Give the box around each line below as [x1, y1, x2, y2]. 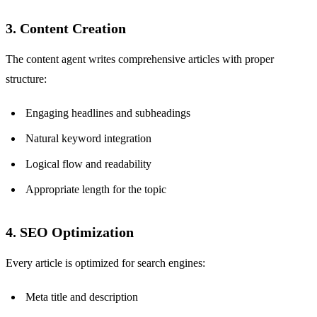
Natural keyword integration [25, 132, 151, 145]
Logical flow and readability [25, 158, 151, 171]
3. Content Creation [6, 21, 126, 37]
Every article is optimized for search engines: [6, 257, 205, 270]
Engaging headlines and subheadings [25, 107, 190, 120]
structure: [6, 73, 47, 86]
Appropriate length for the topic [25, 183, 166, 196]
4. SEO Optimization [6, 224, 134, 241]
